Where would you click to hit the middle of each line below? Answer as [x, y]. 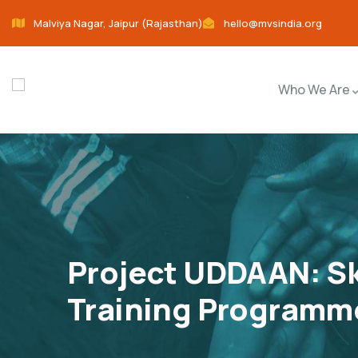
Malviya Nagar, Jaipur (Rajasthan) [118, 23]
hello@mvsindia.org [273, 23]
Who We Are [314, 89]
